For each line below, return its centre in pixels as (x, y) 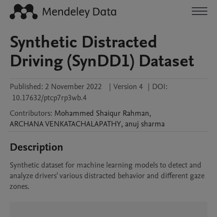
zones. (21, 186)
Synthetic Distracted (84, 42)
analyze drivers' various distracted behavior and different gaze (107, 176)
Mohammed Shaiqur (87, 113)
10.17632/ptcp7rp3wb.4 (49, 98)
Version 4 (128, 87)
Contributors (30, 113)
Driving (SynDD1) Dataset (102, 61)
